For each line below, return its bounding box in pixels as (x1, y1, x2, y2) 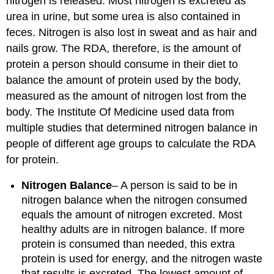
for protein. (6, 153, 59, 166)
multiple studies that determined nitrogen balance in (6, 121, 258, 134)
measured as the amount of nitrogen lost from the (6, 89, 247, 102)
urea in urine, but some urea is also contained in (6, 10, 241, 23)
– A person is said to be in (112, 179, 238, 192)
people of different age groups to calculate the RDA (6, 137, 256, 150)
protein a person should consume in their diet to (6, 57, 239, 70)
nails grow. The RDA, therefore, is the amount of (6, 42, 242, 54)
